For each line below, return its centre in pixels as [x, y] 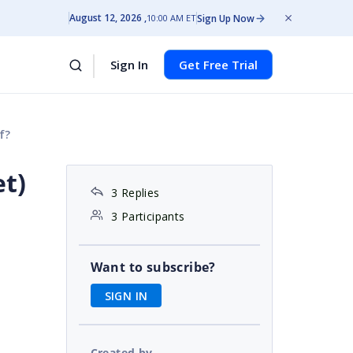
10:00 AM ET [171, 18]
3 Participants [148, 216]
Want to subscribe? [153, 267]
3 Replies [135, 193]
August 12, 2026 [106, 18]
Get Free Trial [218, 65]
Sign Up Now [226, 18]
